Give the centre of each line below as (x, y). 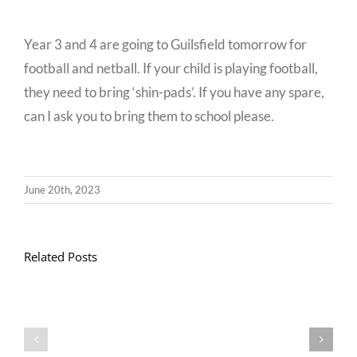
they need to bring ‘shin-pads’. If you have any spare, (174, 92)
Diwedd (291, 287)
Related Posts (61, 257)
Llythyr (288, 269)
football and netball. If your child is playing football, (171, 68)
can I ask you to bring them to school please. (149, 116)
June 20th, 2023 (62, 190)
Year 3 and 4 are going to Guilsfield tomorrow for (165, 44)
